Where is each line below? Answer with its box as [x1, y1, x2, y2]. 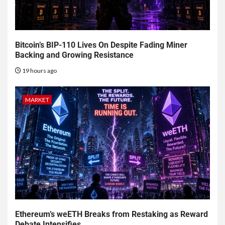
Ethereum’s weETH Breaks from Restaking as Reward [15, 209, 208, 219]
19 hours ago [21, 67, 57, 75]
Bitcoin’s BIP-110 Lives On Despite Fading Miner [15, 40, 187, 50]
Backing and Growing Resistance [15, 50, 134, 60]
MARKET [25, 96, 49, 104]
